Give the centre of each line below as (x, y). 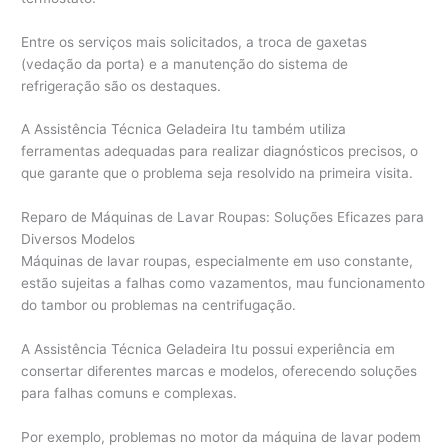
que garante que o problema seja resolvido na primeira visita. (217, 173)
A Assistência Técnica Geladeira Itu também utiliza (184, 129)
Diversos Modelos (78, 239)
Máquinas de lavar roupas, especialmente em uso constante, (217, 261)
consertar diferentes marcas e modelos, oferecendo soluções (219, 371)
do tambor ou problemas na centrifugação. (159, 305)
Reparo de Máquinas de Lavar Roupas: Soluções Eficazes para (223, 217)
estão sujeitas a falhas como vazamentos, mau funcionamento (223, 283)
